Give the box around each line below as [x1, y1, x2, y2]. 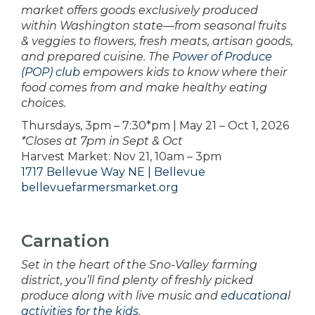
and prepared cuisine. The [21, 50, 172, 64]
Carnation [21, 231, 110, 252]
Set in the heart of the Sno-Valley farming [21, 258, 257, 272]
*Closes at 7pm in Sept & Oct [21, 134, 183, 148]
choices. [21, 96, 66, 110]
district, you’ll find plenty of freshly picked [21, 274, 253, 288]
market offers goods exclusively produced [21, 4, 258, 18]
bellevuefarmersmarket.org [21, 181, 179, 195]
